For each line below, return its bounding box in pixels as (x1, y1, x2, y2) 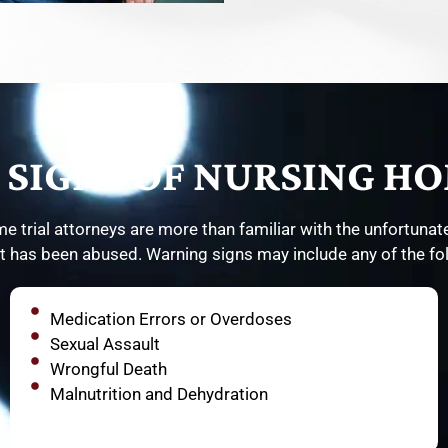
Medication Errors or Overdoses (49, 309, 292, 330)
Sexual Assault (49, 334, 160, 355)
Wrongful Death (49, 359, 167, 380)
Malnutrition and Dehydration (49, 384, 268, 405)
